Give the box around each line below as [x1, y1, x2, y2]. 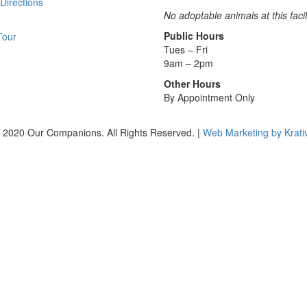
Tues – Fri [164, 42, 208, 57]
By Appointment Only [164, 90, 255, 105]
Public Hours [164, 29, 224, 43]
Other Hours [164, 77, 221, 91]
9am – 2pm [164, 56, 213, 71]
